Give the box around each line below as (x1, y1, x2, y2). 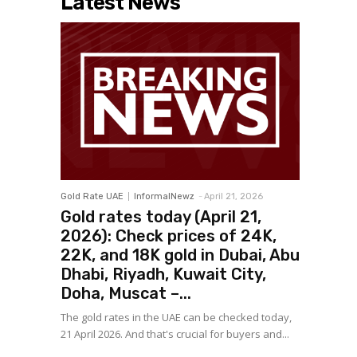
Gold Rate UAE (61, 191, 124, 202)
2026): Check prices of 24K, (61, 226, 277, 245)
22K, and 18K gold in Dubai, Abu (61, 245, 300, 265)
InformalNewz (134, 191, 194, 202)
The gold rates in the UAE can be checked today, (61, 310, 292, 324)
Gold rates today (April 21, (61, 207, 261, 226)
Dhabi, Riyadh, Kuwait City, (61, 265, 266, 284)
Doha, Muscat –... (61, 284, 191, 303)
